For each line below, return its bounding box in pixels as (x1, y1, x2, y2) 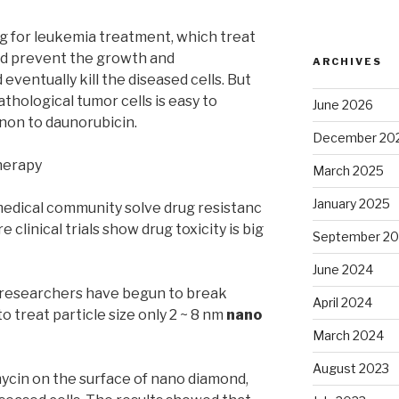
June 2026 (312, 96, 373, 112)
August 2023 (312, 360, 389, 376)
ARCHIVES (312, 54, 382, 68)
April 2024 (312, 294, 372, 310)
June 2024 (312, 261, 373, 277)
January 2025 (312, 195, 390, 211)
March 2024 (312, 327, 384, 343)
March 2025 (312, 162, 384, 178)
